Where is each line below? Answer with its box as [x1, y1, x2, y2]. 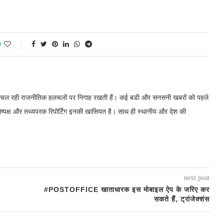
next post [183, 174, 209, 181]
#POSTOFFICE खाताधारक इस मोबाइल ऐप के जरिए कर [43, 185, 209, 193]
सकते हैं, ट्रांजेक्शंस [153, 195, 209, 203]
